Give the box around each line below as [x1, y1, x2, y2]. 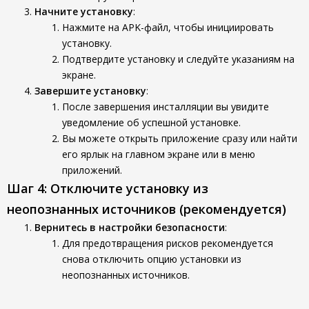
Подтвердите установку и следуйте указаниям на [62, 52, 295, 66]
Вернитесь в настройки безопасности [34, 221, 225, 234]
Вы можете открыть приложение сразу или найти [62, 132, 297, 145]
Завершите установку [34, 84, 146, 97]
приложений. [62, 163, 122, 177]
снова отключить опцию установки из [62, 252, 241, 266]
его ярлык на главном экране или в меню [62, 148, 255, 161]
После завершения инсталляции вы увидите [62, 100, 269, 113]
